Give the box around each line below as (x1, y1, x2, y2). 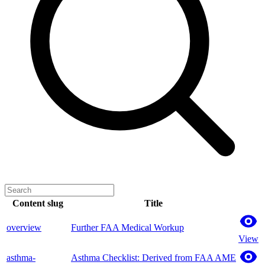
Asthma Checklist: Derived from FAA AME (71, 252, 236, 263)
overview (7, 222, 41, 232)
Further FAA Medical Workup (71, 222, 184, 232)
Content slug (12, 198, 63, 208)
